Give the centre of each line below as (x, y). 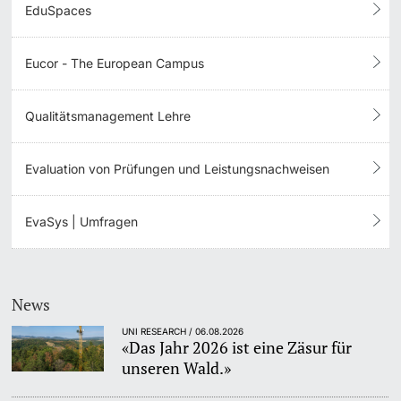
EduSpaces (59, 11)
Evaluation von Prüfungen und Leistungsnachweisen (178, 169)
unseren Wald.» (177, 367)
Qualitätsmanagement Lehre (108, 116)
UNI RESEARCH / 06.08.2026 (183, 331)
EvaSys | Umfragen (82, 222)
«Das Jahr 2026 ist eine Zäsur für (237, 347)
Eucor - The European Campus (115, 64)
